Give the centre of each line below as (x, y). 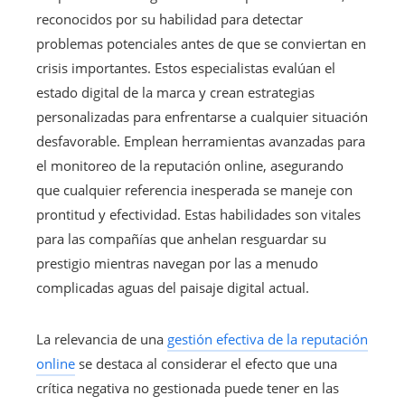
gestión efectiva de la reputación (268, 339)
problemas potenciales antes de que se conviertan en (201, 43)
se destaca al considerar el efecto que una (206, 363)
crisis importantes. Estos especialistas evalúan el (186, 67)
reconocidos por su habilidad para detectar (170, 19)
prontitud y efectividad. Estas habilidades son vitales (198, 214)
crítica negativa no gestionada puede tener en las (188, 387)
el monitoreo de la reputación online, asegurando (190, 165)
